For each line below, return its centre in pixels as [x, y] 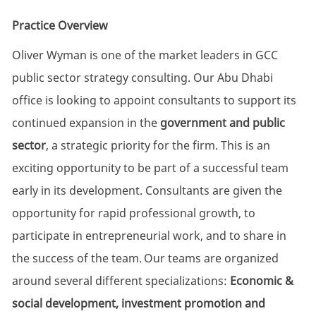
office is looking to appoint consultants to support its [154, 101]
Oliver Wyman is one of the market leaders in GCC [145, 55]
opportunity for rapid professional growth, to [133, 213]
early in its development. [78, 191]
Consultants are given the [213, 191]
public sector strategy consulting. [102, 78]
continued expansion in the [86, 123]
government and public [222, 123]
